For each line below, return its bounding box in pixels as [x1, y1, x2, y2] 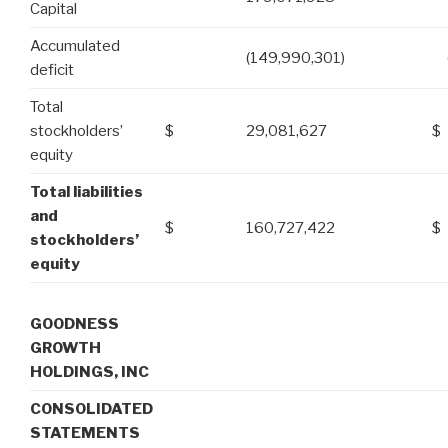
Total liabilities [30, 183, 143, 202]
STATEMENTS [30, 423, 140, 442]
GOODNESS [30, 314, 119, 333]
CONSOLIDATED [30, 399, 153, 418]
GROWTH [30, 338, 101, 357]
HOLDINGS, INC [30, 362, 149, 381]
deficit [30, 61, 74, 80]
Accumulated [30, 37, 120, 56]
